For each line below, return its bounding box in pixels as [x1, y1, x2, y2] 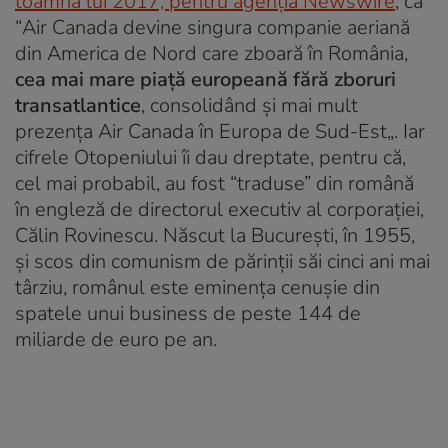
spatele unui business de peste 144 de [15, 299, 361, 327]
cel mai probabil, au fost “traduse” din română [15, 169, 414, 197]
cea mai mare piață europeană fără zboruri [15, 65, 396, 93]
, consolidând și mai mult [141, 91, 358, 119]
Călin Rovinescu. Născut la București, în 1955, [15, 221, 415, 249]
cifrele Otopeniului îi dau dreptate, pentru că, [15, 143, 406, 171]
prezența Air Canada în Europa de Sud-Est [15, 117, 387, 145]
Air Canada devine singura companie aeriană [22, 13, 410, 41]
